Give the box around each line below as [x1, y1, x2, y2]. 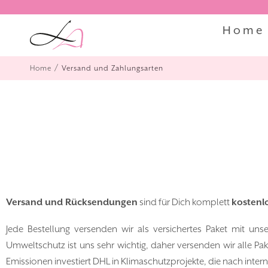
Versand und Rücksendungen [6, 197, 138, 208]
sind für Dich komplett [138, 197, 232, 208]
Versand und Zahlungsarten [62, 63, 163, 73]
